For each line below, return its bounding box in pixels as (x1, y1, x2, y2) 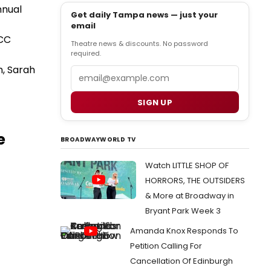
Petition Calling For (130, 240, 202, 252)
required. (71, 48, 101, 58)
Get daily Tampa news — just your (71, 9, 218, 21)
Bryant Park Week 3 (145, 205, 221, 217)
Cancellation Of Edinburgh (130, 255, 233, 267)
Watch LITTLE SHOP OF (145, 160, 229, 171)
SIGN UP (137, 96, 173, 108)
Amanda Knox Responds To (130, 225, 238, 237)
